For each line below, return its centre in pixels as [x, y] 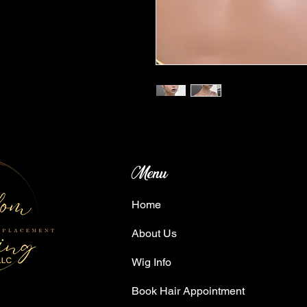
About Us [156, 234]
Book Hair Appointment [189, 291]
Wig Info [154, 262]
